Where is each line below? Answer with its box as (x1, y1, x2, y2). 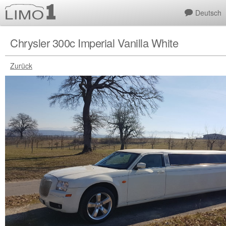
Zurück (10, 61, 32, 71)
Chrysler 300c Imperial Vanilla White (10, 35, 178, 50)
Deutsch (195, 7, 221, 18)
